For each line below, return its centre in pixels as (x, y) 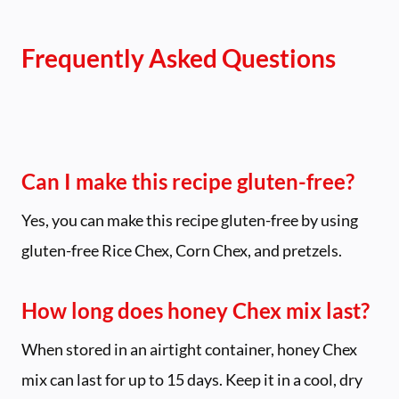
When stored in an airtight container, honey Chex (189, 350)
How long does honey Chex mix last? (195, 311)
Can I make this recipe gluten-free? (188, 182)
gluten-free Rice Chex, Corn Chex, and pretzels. (182, 251)
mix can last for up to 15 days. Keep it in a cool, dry (192, 380)
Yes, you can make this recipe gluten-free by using (190, 220)
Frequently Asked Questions (179, 58)
